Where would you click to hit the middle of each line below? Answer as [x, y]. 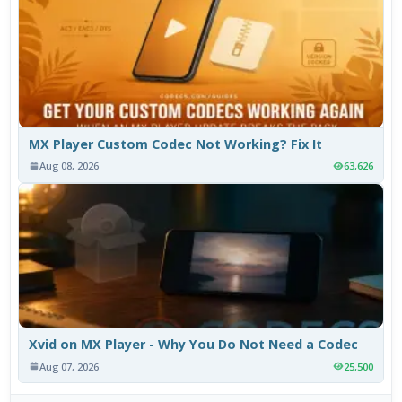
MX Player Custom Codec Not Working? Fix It [176, 144]
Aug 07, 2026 [70, 366]
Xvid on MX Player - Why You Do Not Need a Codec [194, 345]
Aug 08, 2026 [70, 166]
